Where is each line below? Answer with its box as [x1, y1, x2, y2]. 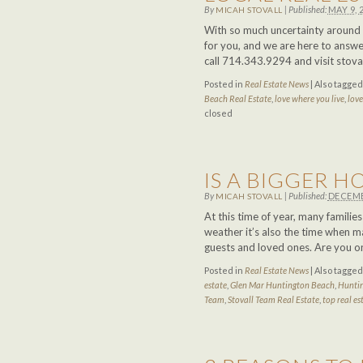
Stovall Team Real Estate [228, 294, 319, 305]
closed [204, 108, 233, 118]
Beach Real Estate [204, 93, 271, 104]
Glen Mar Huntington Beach [230, 280, 335, 290]
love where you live [275, 93, 344, 104]
